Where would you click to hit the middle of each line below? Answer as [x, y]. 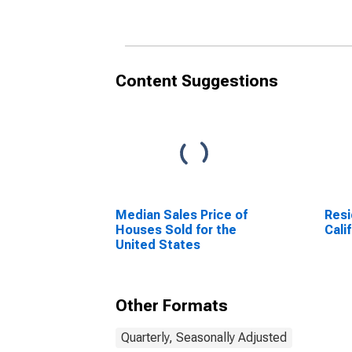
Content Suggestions [197, 81]
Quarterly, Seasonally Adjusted [204, 337]
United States [158, 245]
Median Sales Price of [181, 215]
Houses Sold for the [176, 230]
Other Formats [172, 306]
